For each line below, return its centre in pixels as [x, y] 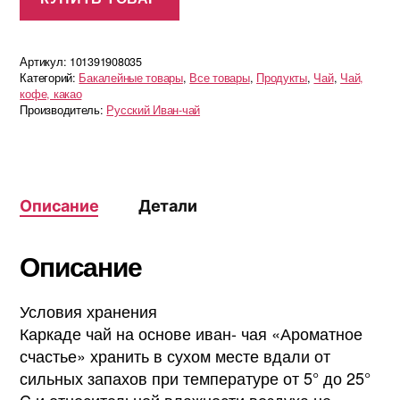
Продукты [282, 77]
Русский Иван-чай [154, 109]
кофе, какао [51, 93]
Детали [167, 205]
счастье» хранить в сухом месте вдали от [175, 355]
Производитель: [63, 109]
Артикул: [45, 61]
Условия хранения [89, 310]
